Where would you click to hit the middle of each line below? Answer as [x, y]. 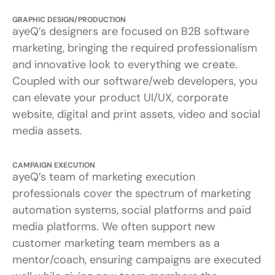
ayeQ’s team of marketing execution [104, 176]
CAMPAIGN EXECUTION [54, 165]
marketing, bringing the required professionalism [135, 48]
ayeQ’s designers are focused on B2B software [131, 31]
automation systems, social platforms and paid [132, 210]
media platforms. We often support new [114, 226]
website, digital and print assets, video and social [136, 114]
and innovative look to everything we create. [125, 64]
